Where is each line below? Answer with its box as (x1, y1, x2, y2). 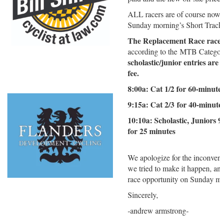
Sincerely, (128, 190, 158, 200)
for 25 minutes (128, 125, 175, 137)
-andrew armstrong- (128, 205, 189, 216)
